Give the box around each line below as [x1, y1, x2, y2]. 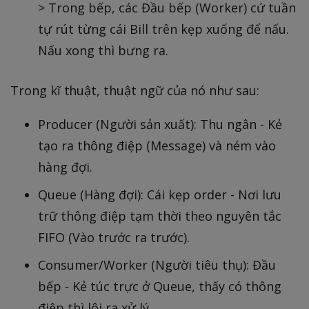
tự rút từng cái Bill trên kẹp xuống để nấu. [38, 21, 289, 38]
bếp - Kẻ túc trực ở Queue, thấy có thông [38, 278, 281, 295]
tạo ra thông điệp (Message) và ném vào [38, 137, 276, 154]
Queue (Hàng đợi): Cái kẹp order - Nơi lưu [38, 186, 281, 203]
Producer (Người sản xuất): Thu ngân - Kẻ [38, 116, 282, 133]
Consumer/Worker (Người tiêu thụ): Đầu [38, 257, 276, 274]
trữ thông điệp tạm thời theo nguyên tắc [38, 208, 281, 225]
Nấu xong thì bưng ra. [38, 42, 168, 59]
